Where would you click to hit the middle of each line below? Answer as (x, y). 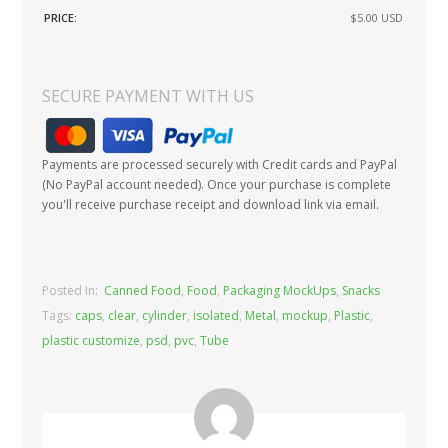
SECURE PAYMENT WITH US (148, 96)
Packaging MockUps (280, 291)
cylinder (165, 316)
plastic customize (91, 341)
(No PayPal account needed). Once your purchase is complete (217, 185)
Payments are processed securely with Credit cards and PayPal (220, 165)
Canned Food (143, 291)
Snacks (361, 291)
